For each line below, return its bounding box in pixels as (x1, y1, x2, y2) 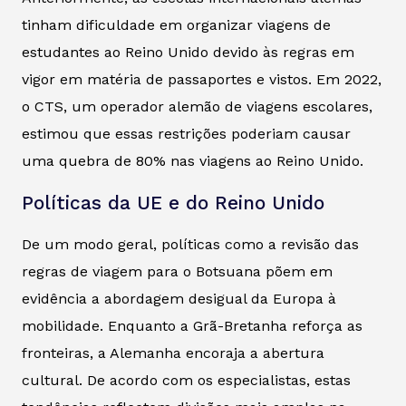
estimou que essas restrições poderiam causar (22, 124, 351, 142)
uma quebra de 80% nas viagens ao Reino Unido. (22, 151, 363, 169)
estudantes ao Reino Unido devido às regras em (22, 43, 354, 61)
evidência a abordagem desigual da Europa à (22, 289, 336, 307)
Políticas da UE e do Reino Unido (22, 191, 324, 214)
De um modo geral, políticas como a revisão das (22, 235, 359, 253)
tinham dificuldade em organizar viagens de (22, 15, 331, 34)
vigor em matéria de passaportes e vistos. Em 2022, (22, 70, 382, 88)
